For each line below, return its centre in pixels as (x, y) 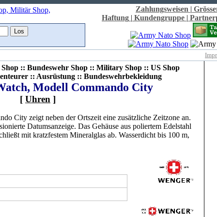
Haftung (115, 18)
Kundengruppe (159, 18)
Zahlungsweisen (162, 9)
